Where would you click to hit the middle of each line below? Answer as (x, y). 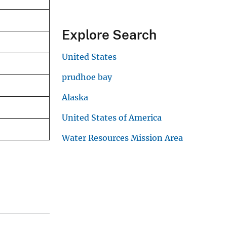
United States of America (112, 117)
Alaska (75, 97)
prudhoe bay (87, 77)
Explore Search (109, 34)
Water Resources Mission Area (122, 138)
